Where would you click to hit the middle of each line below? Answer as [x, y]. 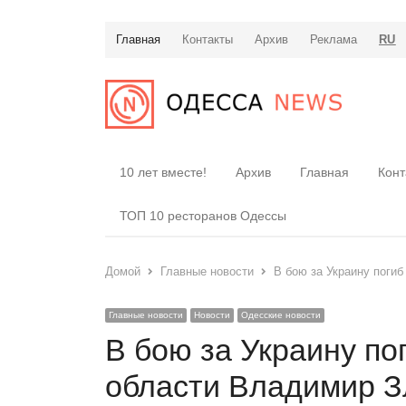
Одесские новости [281, 314]
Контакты [208, 39]
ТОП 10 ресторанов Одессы [203, 215]
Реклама [333, 39]
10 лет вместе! [163, 172]
